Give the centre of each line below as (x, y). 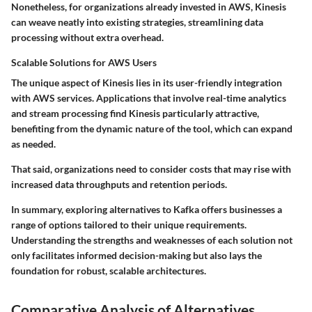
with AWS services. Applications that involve (109, 98)
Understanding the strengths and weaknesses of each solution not (152, 240)
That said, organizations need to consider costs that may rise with (151, 169)
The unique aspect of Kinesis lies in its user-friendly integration (147, 83)
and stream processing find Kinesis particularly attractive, (135, 113)
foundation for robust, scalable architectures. (109, 271)
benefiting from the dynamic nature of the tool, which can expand (152, 128)
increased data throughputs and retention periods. (119, 184)
